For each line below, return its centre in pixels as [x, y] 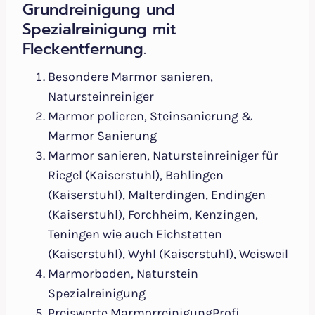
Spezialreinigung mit [99, 30]
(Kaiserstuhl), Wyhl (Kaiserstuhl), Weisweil [168, 254]
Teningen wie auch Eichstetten [135, 234]
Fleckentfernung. [84, 49]
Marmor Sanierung [102, 136]
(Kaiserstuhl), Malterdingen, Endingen [157, 195]
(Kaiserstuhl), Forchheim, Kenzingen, [153, 215]
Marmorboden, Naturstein [123, 274]
